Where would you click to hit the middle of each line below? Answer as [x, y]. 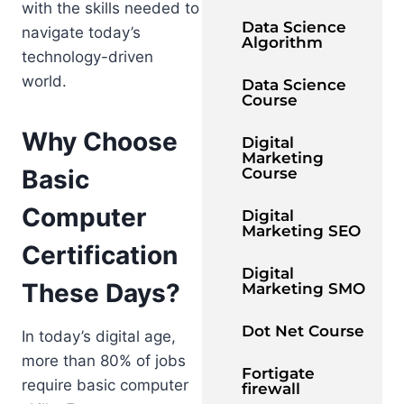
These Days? [101, 293]
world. [44, 81]
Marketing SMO [303, 289]
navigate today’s [81, 32]
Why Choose [100, 141]
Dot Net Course [303, 331]
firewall [271, 389]
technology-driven [87, 56]
